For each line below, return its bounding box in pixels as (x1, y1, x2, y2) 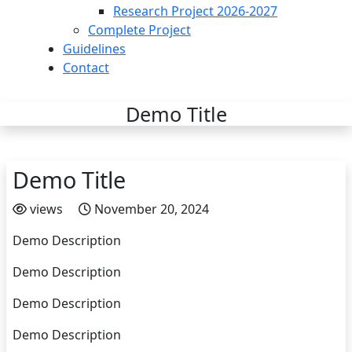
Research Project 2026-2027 (113, 2, 277, 20)
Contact (63, 59, 109, 76)
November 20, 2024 (94, 200, 209, 218)
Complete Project (88, 21, 191, 38)
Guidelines (63, 40, 126, 57)
